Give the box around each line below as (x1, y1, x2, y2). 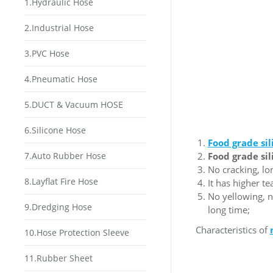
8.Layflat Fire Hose (24, 175, 98, 187)
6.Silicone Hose (24, 124, 86, 136)
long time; (207, 204, 250, 216)
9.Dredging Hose (24, 201, 92, 213)
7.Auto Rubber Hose (24, 150, 106, 161)
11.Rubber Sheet (24, 252, 93, 264)
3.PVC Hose (24, 48, 69, 59)
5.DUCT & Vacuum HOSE (24, 99, 123, 110)
